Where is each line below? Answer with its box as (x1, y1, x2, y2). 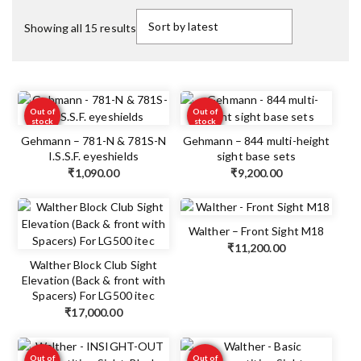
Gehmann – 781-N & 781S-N (20, 134, 167, 148)
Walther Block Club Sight (29, 258, 158, 272)
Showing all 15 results (24, 21, 137, 35)
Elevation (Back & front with (21, 273, 166, 288)
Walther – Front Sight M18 (188, 224, 325, 239)
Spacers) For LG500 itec (32, 288, 155, 303)
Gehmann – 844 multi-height (182, 134, 330, 148)
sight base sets (217, 149, 297, 164)
